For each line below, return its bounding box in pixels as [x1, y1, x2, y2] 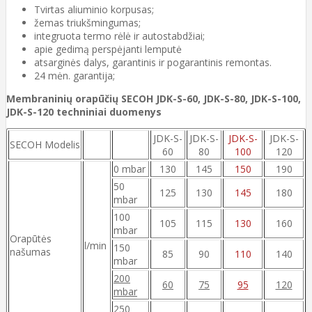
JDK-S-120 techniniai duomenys [6, 104, 162, 118]
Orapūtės [10, 231, 52, 245]
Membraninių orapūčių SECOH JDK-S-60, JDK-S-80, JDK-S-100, [6, 91, 301, 105]
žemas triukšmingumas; [34, 15, 141, 29]
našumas [10, 244, 51, 258]
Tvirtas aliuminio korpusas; [34, 2, 154, 16]
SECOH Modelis [10, 137, 80, 151]
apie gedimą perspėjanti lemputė [34, 42, 182, 56]
